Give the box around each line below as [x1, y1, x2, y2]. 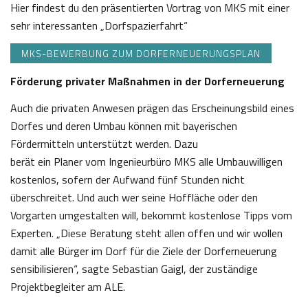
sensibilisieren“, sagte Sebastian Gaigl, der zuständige [10, 261, 258, 278]
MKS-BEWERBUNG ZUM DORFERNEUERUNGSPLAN [21, 46, 261, 61]
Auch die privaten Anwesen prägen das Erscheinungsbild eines [10, 100, 294, 117]
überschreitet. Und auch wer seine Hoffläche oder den [10, 189, 258, 206]
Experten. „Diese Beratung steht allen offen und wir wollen [10, 225, 283, 242]
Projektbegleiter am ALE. [10, 278, 125, 296]
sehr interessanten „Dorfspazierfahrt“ [10, 17, 188, 34]
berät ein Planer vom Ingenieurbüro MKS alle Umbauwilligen [10, 153, 283, 170]
